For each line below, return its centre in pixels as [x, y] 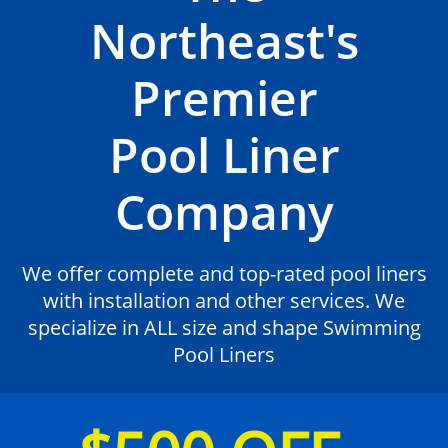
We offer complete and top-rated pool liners [224, 273]
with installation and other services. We [224, 300]
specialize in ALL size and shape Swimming [224, 327]
